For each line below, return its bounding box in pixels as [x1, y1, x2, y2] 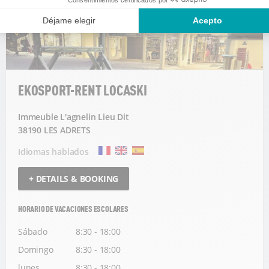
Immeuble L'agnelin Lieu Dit [18, 111, 129, 123]
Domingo [18, 243, 53, 255]
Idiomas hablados [18, 146, 89, 158]
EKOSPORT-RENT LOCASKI [18, 81, 147, 99]
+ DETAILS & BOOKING [29, 172, 119, 184]
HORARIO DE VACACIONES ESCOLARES [18, 203, 128, 214]
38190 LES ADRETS [18, 124, 91, 136]
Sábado [18, 225, 47, 237]
